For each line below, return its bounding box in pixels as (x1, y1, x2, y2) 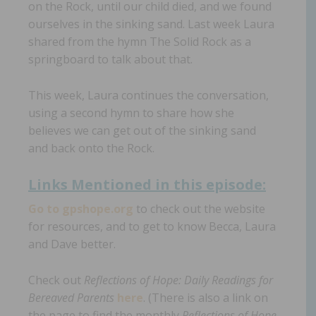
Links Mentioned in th (28, 175, 190, 194)
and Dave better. (28, 236, 116, 252)
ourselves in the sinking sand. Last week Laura (28, 16, 274, 32)
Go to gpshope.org (28, 201, 133, 217)
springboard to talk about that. (28, 51, 193, 67)
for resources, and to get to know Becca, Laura (28, 219, 276, 234)
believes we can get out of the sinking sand (28, 123, 256, 138)
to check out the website (133, 201, 265, 217)
